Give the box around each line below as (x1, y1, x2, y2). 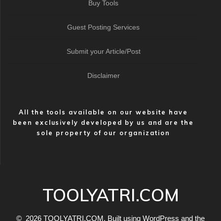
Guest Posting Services (67, 23, 140, 31)
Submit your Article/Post (66, 47, 141, 55)
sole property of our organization (37, 129, 170, 137)
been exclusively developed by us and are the (12, 118, 194, 126)
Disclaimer (87, 72, 120, 79)
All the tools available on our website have (18, 108, 188, 116)
